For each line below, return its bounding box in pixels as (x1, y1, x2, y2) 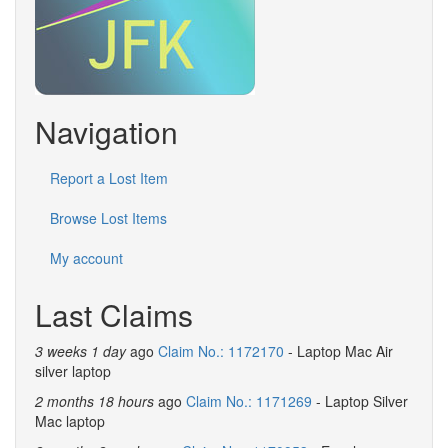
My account (50, 248, 123, 268)
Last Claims (35, 293, 193, 336)
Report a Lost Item (50, 168, 168, 188)
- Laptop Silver (312, 391, 408, 411)
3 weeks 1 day (35, 341, 126, 361)
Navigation (35, 110, 178, 153)
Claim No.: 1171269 (186, 391, 312, 411)
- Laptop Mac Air (284, 341, 393, 361)
